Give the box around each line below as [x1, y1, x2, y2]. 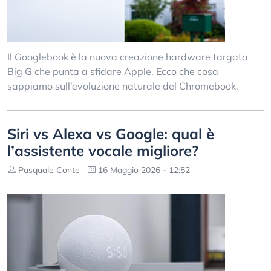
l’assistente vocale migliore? [7, 142, 198, 160]
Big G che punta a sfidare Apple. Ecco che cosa [7, 65, 218, 77]
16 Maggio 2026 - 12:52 [96, 165, 190, 175]
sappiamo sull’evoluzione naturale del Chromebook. [7, 80, 238, 92]
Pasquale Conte [16, 165, 80, 175]
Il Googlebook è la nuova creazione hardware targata [7, 51, 248, 63]
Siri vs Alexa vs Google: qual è [7, 125, 214, 143]
